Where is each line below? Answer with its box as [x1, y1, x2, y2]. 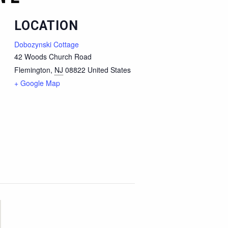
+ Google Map [14, 77, 60, 88]
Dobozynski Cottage [14, 39, 79, 49]
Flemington [14, 64, 50, 75]
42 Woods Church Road [14, 51, 92, 62]
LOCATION [14, 18, 78, 33]
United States [87, 64, 131, 75]
